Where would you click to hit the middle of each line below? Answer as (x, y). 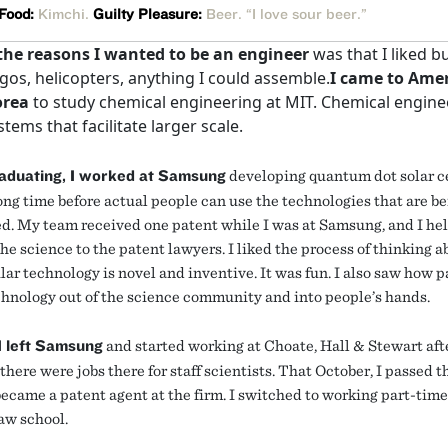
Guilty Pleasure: (147, 14)
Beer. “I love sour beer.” (284, 14)
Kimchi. (63, 14)
